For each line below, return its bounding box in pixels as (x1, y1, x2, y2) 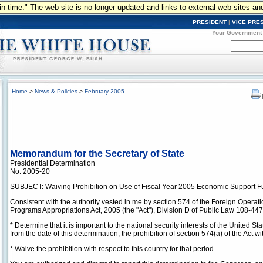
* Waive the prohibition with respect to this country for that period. (10, 245, 215, 253)
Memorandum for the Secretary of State (10, 149, 184, 159)
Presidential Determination (10, 159, 95, 167)
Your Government (212, 29, 262, 36)
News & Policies (35, 88, 77, 95)
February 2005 (85, 88, 124, 95)
